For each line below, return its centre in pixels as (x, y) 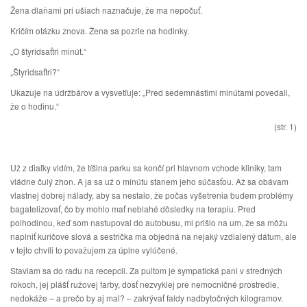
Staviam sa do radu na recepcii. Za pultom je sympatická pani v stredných (146, 270)
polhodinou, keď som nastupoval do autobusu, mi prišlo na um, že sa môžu (149, 222)
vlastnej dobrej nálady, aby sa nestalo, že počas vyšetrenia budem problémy (152, 195)
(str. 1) (285, 126)
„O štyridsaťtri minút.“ (48, 51)
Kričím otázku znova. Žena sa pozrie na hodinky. (100, 30)
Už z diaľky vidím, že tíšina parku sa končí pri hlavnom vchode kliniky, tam (146, 168)
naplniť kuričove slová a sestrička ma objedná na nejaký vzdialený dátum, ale (153, 236)
